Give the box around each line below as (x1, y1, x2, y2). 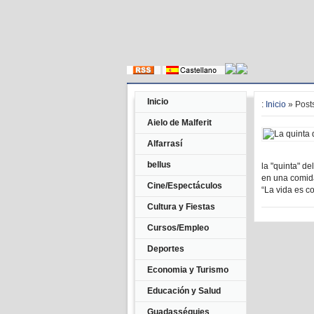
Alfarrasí (147, 139, 182, 149)
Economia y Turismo (147, 265, 228, 275)
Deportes (147, 244, 184, 254)
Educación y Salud (147, 286, 221, 296)
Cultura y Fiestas (147, 202, 215, 212)
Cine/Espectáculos (147, 181, 222, 191)
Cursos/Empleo (147, 223, 209, 233)
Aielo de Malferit (147, 118, 212, 128)
